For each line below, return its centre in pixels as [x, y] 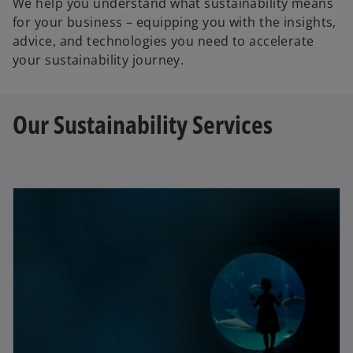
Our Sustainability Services [143, 124]
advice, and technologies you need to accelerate [163, 41]
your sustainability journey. [98, 59]
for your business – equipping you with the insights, [175, 22]
